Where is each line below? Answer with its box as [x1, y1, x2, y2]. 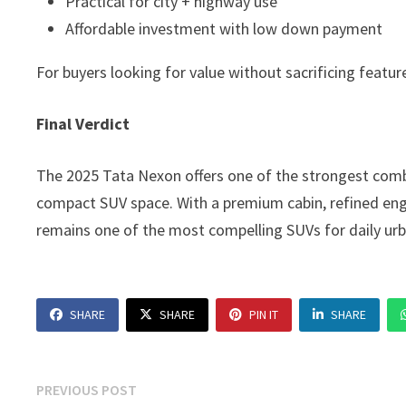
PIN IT [249, 305, 279, 323]
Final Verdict [36, 112, 130, 134]
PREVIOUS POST [36, 380, 138, 399]
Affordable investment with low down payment [65, 17, 383, 39]
